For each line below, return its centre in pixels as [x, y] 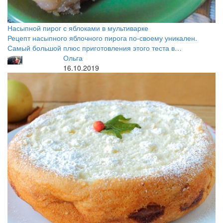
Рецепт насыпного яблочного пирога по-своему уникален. [102, 38]
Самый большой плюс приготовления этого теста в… [95, 48]
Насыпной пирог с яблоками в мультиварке [78, 28]
